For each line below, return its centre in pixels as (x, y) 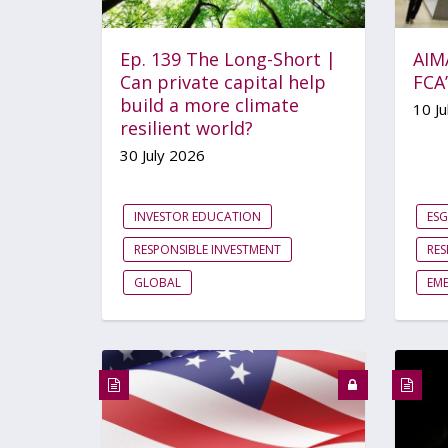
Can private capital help (223, 81)
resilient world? (186, 127)
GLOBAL (157, 282)
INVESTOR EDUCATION (197, 216)
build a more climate (209, 104)
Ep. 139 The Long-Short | (228, 58)
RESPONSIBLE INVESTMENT (207, 249)
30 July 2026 (162, 154)
